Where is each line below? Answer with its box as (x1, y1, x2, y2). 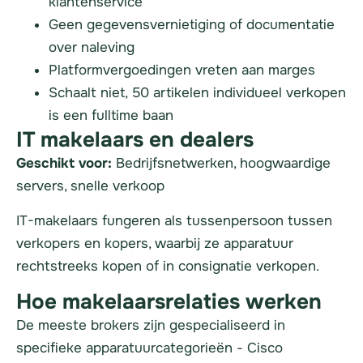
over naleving (49, 39, 135, 57)
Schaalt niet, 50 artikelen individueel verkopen (49, 84, 346, 102)
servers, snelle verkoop (16, 177, 164, 195)
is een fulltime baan (49, 107, 173, 125)
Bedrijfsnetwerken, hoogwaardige (112, 155, 331, 173)
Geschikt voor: (16, 155, 112, 173)
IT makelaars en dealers (16, 126, 254, 154)
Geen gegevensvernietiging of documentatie (49, 16, 335, 34)
